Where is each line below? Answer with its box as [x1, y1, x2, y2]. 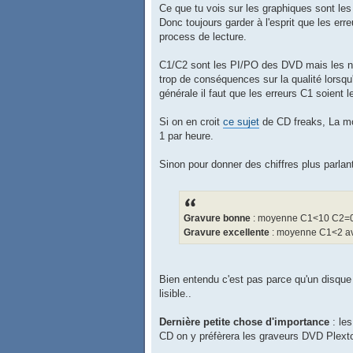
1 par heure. [159, 129, 214, 142]
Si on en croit [159, 115, 223, 128]
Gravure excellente [184, 226, 269, 238]
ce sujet [223, 115, 259, 128]
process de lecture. [159, 30, 247, 43]
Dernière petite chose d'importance [159, 315, 329, 328]
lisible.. [159, 287, 191, 299]
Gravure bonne [184, 212, 253, 224]
